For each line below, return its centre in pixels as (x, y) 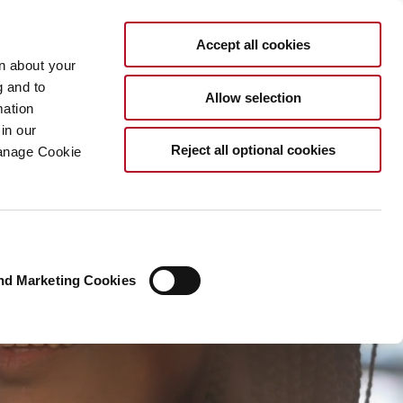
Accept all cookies (253, 45)
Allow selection (253, 97)
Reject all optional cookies (253, 150)
